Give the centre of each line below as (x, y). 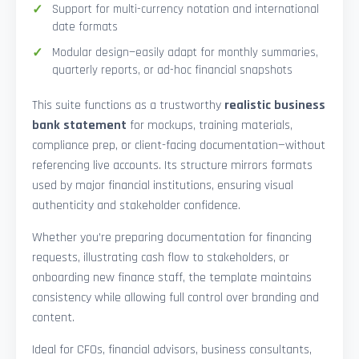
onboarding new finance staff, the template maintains (172, 278)
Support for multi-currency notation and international (186, 10)
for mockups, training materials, (210, 126)
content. (53, 318)
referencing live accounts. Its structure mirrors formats (172, 166)
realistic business (275, 106)
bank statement (79, 126)
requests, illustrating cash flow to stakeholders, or (161, 258)
